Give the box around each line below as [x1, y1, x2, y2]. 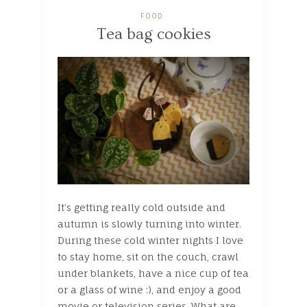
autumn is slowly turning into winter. [58, 218, 241, 230]
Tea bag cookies [96, 25, 211, 44]
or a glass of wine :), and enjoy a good [58, 284, 241, 296]
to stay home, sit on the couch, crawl [58, 251, 238, 263]
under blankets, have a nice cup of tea [58, 267, 249, 280]
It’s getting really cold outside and [58, 201, 225, 214]
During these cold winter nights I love [58, 234, 243, 247]
